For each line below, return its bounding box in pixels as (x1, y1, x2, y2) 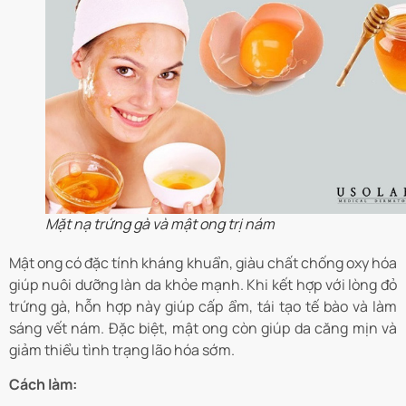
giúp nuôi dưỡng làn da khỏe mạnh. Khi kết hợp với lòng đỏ (9, 274, 397, 295)
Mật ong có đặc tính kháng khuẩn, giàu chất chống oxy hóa (9, 252, 397, 273)
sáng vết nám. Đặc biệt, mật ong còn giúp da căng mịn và (9, 317, 397, 338)
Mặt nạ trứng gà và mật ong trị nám (45, 213, 275, 234)
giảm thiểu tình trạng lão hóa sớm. (9, 339, 235, 360)
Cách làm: (9, 374, 80, 395)
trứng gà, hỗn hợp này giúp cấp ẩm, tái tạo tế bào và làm (9, 295, 397, 316)
